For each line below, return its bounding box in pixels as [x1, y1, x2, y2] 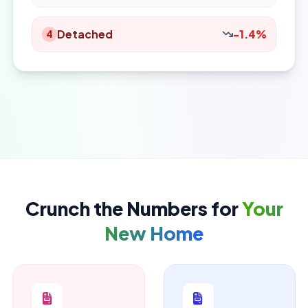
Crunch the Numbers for [25, 196, 242, 220]
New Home [104, 221, 203, 245]
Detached [57, 27, 113, 41]
